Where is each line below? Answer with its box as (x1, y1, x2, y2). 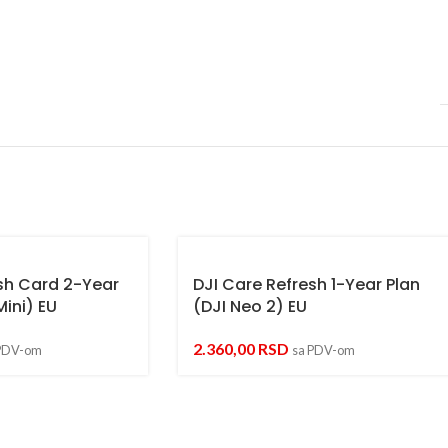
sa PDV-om (292, 341, 355, 358)
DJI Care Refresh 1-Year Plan (193, 272, 420, 296)
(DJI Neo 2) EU (193, 294, 307, 318)
